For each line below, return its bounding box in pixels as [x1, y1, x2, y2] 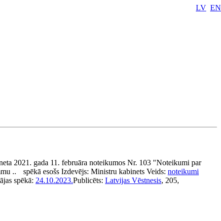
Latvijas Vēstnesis [105, 176, 161, 184]
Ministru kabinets [91, 167, 145, 176]
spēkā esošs [23, 167, 59, 176]
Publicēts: [73, 176, 105, 184]
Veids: [147, 167, 168, 176]
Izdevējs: [61, 167, 91, 176]
